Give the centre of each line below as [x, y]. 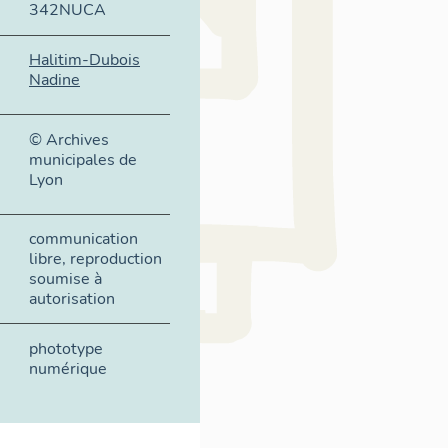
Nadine [54, 80]
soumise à [65, 278]
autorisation [72, 298]
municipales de [83, 159]
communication [83, 238]
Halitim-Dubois [84, 60]
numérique [68, 368]
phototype [66, 348]
